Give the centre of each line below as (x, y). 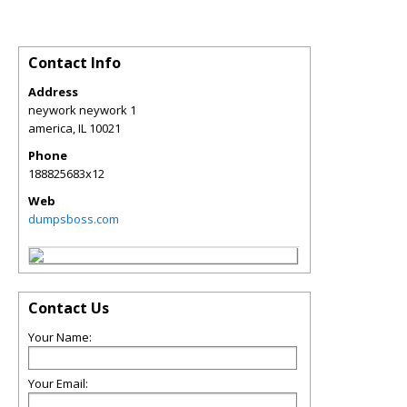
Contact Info (74, 62)
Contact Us (69, 308)
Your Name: (60, 337)
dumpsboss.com (74, 218)
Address (53, 91)
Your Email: (58, 383)
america (50, 128)
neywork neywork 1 (82, 109)
